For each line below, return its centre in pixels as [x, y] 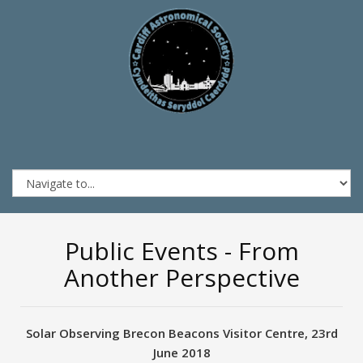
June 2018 [181, 352]
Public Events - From [181, 251]
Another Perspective [181, 278]
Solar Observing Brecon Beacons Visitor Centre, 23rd [181, 333]
